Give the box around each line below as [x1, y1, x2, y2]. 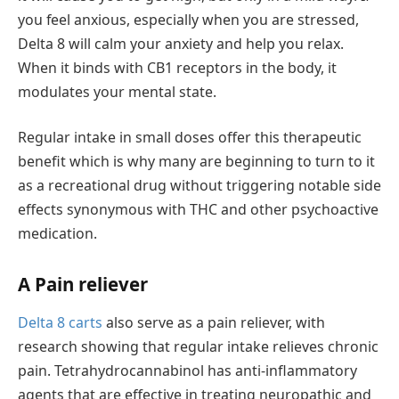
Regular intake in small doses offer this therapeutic [18, 127, 362, 148]
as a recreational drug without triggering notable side [18, 175, 381, 196]
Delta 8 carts [18, 313, 102, 333]
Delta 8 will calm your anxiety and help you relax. [18, 33, 344, 53]
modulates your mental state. [18, 81, 216, 102]
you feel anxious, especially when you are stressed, [18, 9, 359, 29]
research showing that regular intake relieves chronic [18, 337, 379, 357]
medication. [18, 224, 97, 244]
